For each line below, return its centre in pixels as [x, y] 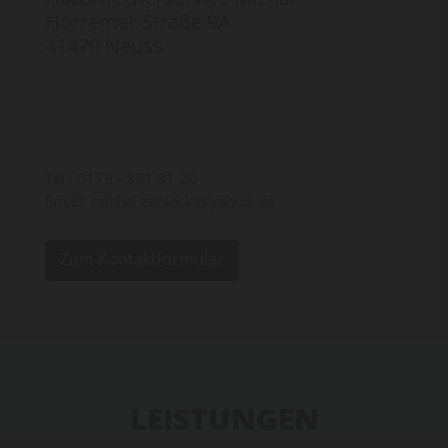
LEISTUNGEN [224, 418]
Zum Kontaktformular [142, 259]
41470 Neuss [104, 45]
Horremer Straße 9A [138, 21]
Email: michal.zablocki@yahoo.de [159, 201]
